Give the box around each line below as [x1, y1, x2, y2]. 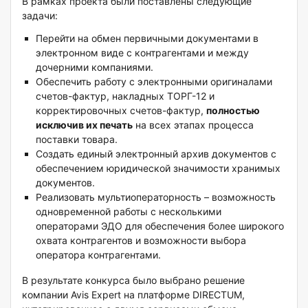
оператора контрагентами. [36, 249, 161, 261]
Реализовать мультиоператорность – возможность [36, 191, 276, 203]
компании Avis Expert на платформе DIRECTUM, [22, 289, 245, 301]
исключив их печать [36, 119, 133, 131]
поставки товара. [36, 133, 118, 146]
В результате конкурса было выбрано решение [22, 274, 245, 287]
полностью [206, 104, 260, 117]
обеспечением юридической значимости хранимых [36, 162, 280, 175]
